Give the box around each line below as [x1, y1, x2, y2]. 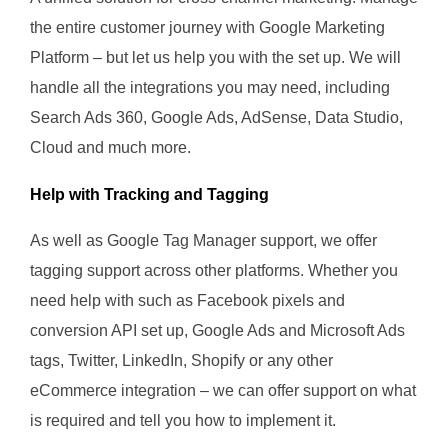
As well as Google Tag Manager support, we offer [30, 232, 377, 250]
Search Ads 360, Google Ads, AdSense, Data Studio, [30, 108, 403, 126]
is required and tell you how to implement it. [30, 412, 344, 430]
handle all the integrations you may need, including [30, 78, 390, 96]
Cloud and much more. [30, 138, 191, 156]
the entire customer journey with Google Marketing [30, 18, 385, 36]
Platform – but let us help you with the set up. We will [30, 48, 401, 66]
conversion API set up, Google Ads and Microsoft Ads [30, 322, 405, 340]
